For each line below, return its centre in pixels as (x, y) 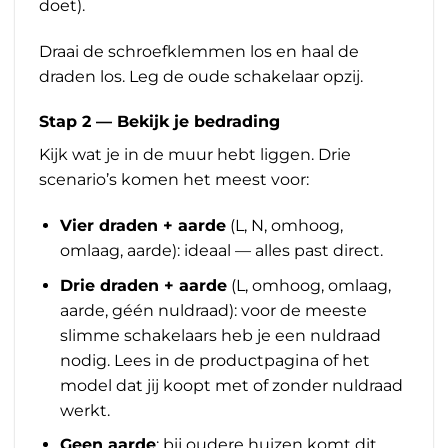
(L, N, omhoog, (284, 226)
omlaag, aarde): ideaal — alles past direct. (221, 251)
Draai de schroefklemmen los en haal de (199, 51)
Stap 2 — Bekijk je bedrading (159, 122)
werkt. (84, 410)
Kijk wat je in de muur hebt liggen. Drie (195, 155)
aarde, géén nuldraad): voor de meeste (213, 310)
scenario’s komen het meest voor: (174, 180)
